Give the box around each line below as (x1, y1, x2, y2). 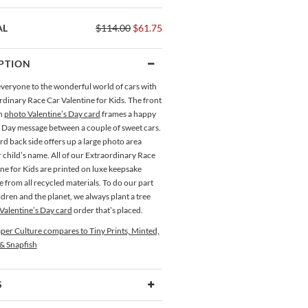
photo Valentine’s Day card (3, 109, 100, 119)
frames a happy (100, 109, 156, 119)
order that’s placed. (71, 205, 143, 215)
